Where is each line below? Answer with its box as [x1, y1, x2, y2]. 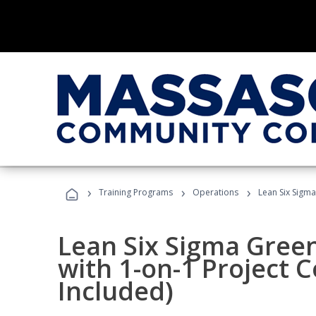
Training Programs [99, 186, 173, 198]
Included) [58, 274, 174, 308]
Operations [193, 186, 238, 198]
